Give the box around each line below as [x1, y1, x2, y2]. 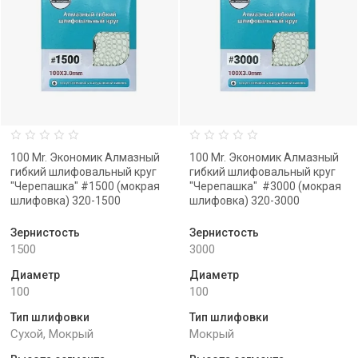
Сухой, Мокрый [10, 327, 93, 341]
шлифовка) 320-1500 [10, 194, 121, 207]
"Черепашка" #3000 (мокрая [189, 180, 341, 193]
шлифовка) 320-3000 [189, 194, 300, 207]
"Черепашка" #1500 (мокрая [10, 180, 160, 193]
